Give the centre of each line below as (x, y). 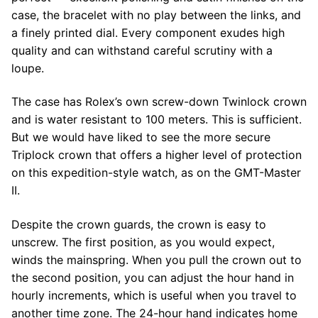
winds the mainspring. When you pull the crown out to (157, 259)
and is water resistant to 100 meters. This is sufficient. (157, 120)
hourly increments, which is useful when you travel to (154, 295)
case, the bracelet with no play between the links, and (156, 15)
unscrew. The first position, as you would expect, (143, 242)
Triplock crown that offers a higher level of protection (157, 155)
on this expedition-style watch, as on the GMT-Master (156, 173)
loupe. (28, 68)
